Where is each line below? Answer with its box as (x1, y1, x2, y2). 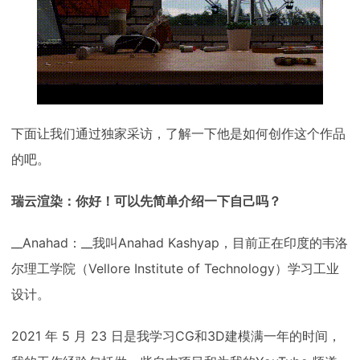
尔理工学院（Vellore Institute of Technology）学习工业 (11, 260, 339, 277)
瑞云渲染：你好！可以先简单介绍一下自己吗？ (11, 193, 281, 210)
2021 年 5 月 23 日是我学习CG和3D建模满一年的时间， (11, 328, 341, 345)
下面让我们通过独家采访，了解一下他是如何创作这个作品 (11, 125, 346, 142)
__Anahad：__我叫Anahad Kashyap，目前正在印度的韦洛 (11, 235, 348, 252)
